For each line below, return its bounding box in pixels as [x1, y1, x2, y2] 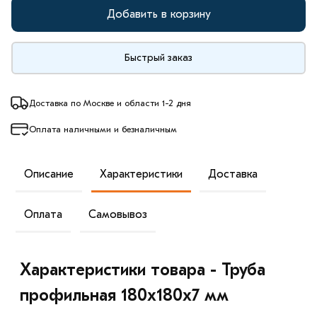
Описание [24, 167, 74, 180]
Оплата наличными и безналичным [29, 123, 177, 134]
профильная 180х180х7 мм [20, 285, 229, 306]
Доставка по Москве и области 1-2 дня [29, 97, 191, 108]
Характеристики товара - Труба [20, 260, 266, 280]
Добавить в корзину [106, 7, 211, 21]
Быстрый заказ [125, 51, 192, 64]
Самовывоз [88, 207, 147, 221]
